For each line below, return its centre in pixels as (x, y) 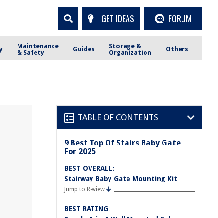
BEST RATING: (87, 209)
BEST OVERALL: (89, 168)
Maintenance (38, 46)
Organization (130, 52)
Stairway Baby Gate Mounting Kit (121, 179)
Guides (84, 49)
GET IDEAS (118, 18)
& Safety (31, 52)
